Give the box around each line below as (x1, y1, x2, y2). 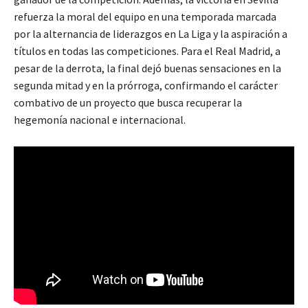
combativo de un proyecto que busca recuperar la (14, 96, 242, 110)
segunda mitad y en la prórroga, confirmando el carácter (14, 78, 278, 93)
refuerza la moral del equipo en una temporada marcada (14, 10, 276, 24)
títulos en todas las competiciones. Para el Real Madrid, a (14, 44, 280, 58)
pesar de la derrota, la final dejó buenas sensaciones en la (14, 61, 281, 76)
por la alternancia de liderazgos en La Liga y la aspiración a (14, 27, 287, 41)
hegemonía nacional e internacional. (14, 113, 186, 127)
